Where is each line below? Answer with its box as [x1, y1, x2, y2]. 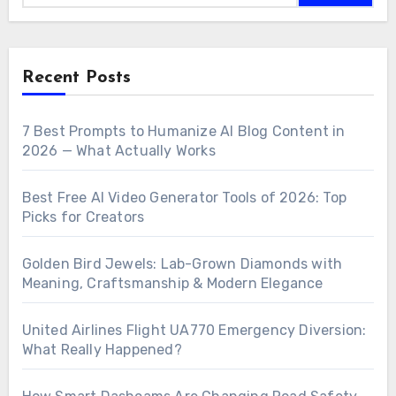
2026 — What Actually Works [21, 141, 216, 159]
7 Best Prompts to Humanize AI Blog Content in [21, 122, 346, 140]
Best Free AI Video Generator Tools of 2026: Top [21, 188, 346, 206]
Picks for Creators [21, 208, 145, 225]
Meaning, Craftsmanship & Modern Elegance [21, 274, 324, 292]
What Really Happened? [21, 340, 182, 358]
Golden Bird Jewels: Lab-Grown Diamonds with [21, 255, 343, 272]
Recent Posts [21, 68, 131, 87]
